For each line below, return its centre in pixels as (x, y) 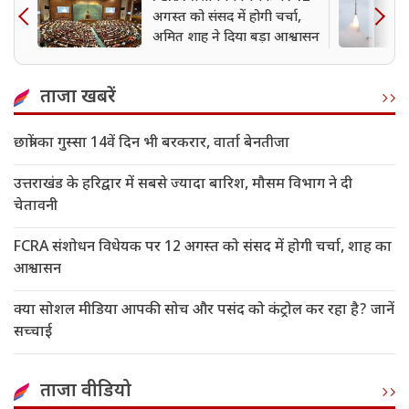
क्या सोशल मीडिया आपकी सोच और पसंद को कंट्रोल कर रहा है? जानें (204, 311)
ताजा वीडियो (86, 392)
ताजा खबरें (78, 98)
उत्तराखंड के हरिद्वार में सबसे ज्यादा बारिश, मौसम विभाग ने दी (183, 185)
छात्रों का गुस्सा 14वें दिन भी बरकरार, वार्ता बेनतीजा (152, 144)
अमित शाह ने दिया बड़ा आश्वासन (236, 38)
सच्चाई (33, 333)
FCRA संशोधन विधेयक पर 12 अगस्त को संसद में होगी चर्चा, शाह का (203, 248)
